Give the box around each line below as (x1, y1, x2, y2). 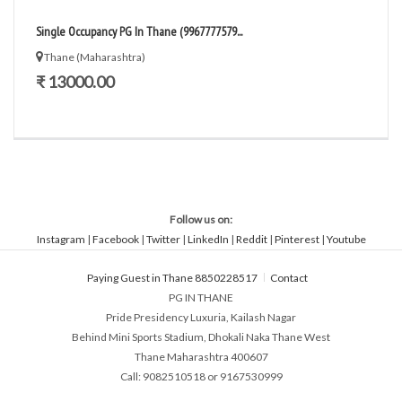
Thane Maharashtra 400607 (134, 350, 268, 363)
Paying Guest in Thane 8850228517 (87, 271, 258, 284)
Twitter (145, 232, 180, 246)
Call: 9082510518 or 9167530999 (119, 370, 283, 383)
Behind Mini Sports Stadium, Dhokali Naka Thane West (72, 330, 330, 344)
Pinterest (274, 232, 319, 246)
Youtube (326, 232, 366, 246)
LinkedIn (187, 232, 229, 246)
